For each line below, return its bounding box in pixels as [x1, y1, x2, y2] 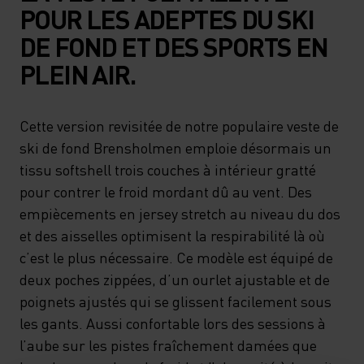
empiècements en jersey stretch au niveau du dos [19, 204, 340, 223]
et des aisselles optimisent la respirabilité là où [19, 226, 325, 245]
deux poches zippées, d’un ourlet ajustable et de [19, 270, 330, 288]
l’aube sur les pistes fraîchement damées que [19, 336, 317, 354]
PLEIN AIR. [19, 58, 135, 91]
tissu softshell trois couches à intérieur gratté [19, 160, 316, 179]
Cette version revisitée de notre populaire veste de [19, 116, 339, 135]
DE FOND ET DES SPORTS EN [19, 30, 328, 63]
